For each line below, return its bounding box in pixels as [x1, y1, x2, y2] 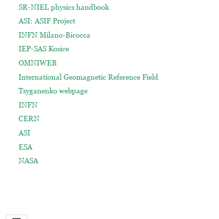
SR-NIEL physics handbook [18, 2, 109, 11]
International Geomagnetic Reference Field [18, 72, 158, 81]
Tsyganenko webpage [18, 87, 88, 95]
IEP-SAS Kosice [18, 44, 69, 53]
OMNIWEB [18, 59, 57, 67]
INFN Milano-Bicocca [18, 30, 90, 39]
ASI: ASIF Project [18, 17, 75, 25]
